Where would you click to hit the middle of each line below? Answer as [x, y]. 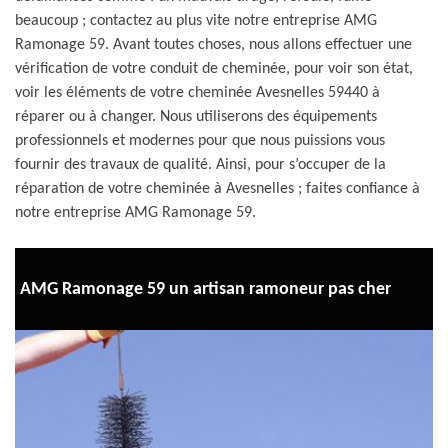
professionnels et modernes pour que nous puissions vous [200, 141]
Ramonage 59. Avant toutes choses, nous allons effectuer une [213, 45]
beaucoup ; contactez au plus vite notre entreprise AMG [196, 21]
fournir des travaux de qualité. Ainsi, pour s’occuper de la [200, 165]
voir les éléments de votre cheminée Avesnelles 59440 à [197, 93]
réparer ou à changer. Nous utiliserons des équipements [196, 117]
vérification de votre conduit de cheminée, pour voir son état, [214, 69]
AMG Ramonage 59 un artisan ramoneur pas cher [205, 289]
